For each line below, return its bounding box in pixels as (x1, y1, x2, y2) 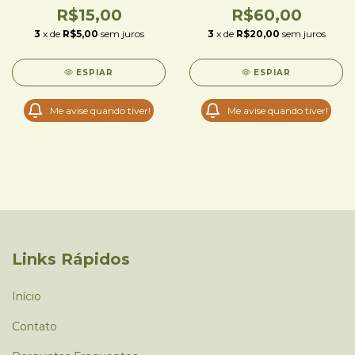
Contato (12, 319, 57, 334)
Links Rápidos (12, 249, 130, 269)
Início (12, 289, 41, 304)
